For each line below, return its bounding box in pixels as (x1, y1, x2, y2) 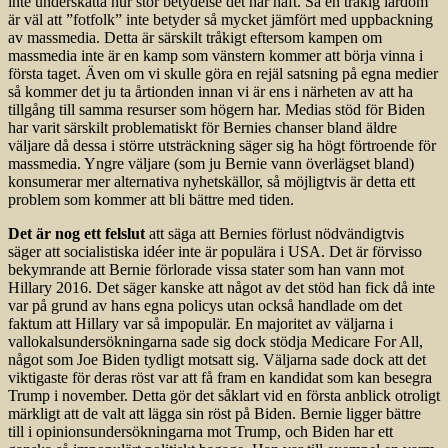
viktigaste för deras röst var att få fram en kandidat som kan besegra (8, 369, 432, 387)
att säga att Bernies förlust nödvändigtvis (145, 225, 404, 243)
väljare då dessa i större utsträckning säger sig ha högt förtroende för (8, 137, 436, 155)
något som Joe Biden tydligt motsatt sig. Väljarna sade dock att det (8, 351, 426, 369)
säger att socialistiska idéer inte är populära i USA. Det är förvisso (8, 243, 422, 261)
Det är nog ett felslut (8, 225, 145, 243)
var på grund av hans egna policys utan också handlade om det (8, 297, 402, 315)
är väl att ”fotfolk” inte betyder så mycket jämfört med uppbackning (8, 11, 433, 29)
